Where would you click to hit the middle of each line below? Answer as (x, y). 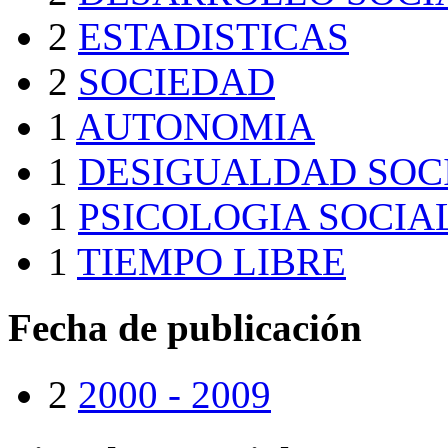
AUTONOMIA (195, 127)
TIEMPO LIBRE (211, 262)
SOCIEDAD (176, 82)
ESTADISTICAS (213, 37)
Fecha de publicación (185, 328)
